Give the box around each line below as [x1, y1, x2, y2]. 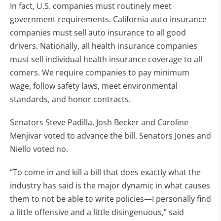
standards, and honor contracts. [10, 94, 131, 105]
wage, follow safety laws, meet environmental [10, 80, 178, 92]
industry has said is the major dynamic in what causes [10, 180, 210, 191]
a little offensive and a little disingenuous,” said [10, 207, 184, 218]
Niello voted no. [10, 144, 68, 155]
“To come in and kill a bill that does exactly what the [10, 167, 201, 178]
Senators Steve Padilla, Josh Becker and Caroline [10, 117, 188, 128]
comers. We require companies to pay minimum [10, 67, 189, 78]
